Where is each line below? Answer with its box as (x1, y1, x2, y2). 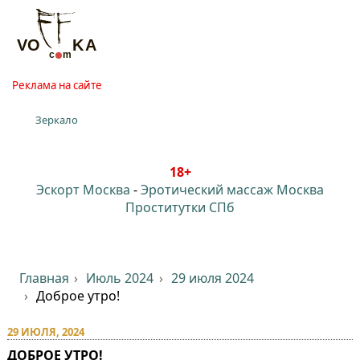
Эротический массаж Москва (141, 180, 324, 198)
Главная (18, 268, 69, 287)
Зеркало (35, 112, 79, 127)
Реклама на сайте (11, 77, 102, 92)
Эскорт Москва (36, 180, 130, 198)
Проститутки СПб (125, 198, 235, 216)
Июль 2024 (86, 268, 154, 287)
